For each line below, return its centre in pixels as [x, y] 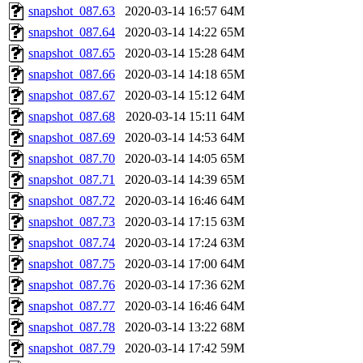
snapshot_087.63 [72, 11]
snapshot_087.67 [72, 95]
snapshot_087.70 [72, 158]
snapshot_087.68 [72, 116]
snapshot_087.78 [72, 327]
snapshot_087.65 [72, 53]
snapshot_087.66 [72, 74]
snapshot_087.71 [72, 179]
